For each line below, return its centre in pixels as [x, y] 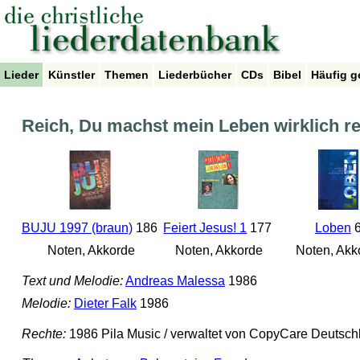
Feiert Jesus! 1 [205, 228]
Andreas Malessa [175, 281]
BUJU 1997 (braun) [77, 228]
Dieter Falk [105, 304]
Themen [127, 75]
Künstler [72, 75]
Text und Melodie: [72, 281]
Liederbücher [195, 75]
